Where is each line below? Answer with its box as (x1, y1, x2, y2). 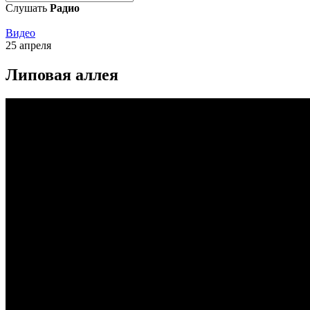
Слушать (6, 2, 50, 14)
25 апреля (6, 39, 51, 51)
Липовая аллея (6, 65, 118, 84)
